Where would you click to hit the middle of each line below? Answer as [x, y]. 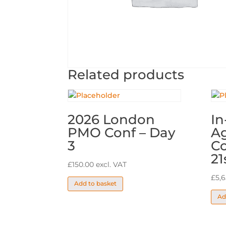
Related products [126, 74]
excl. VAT [111, 164]
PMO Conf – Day [122, 132]
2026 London [111, 119]
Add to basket [96, 184]
